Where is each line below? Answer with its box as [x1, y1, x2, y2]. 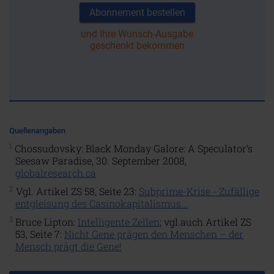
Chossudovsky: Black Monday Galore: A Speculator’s [12, 142, 253, 155]
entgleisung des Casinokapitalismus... [15, 197, 188, 210]
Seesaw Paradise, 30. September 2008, [15, 154, 187, 167]
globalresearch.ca [15, 166, 96, 179]
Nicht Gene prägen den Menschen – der [64, 228, 243, 240]
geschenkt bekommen [89, 40, 185, 51]
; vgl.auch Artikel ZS [160, 215, 251, 228]
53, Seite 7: [15, 228, 64, 240]
